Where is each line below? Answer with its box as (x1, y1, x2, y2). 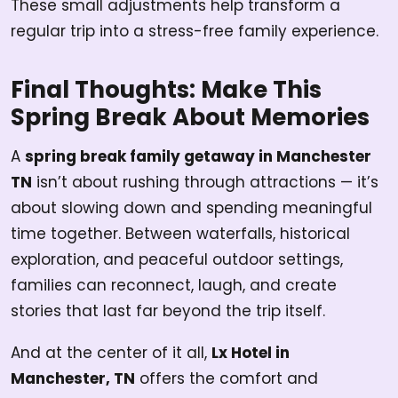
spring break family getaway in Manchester (25, 146, 371, 168)
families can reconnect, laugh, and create (11, 275, 337, 297)
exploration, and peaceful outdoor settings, (11, 249, 343, 271)
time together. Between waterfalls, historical (11, 223, 350, 245)
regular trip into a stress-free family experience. (11, 20, 378, 43)
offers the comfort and (135, 368, 318, 390)
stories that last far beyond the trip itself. (11, 300, 325, 322)
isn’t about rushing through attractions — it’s (32, 171, 378, 194)
